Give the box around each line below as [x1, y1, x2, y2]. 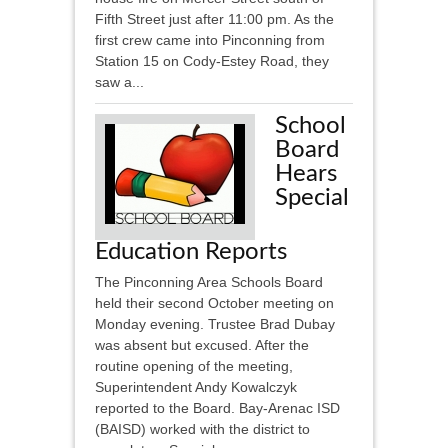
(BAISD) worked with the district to [95, 421, 310, 438]
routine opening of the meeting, [95, 358, 293, 375]
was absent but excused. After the [95, 337, 309, 354]
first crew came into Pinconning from [95, 32, 325, 49]
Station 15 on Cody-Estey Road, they [95, 53, 329, 70]
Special [275, 186, 349, 211]
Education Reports [95, 240, 287, 265]
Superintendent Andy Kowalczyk [95, 379, 297, 396]
